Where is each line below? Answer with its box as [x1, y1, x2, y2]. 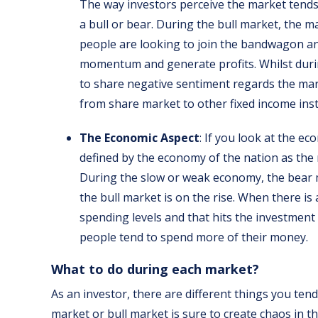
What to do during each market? [51, 261, 259, 278]
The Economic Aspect [79, 130, 199, 146]
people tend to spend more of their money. [79, 229, 308, 246]
